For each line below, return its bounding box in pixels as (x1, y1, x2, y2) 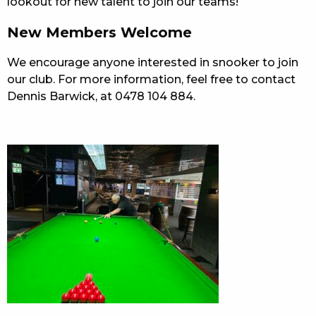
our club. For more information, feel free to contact (7, 72, 296, 86)
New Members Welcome (7, 23, 192, 41)
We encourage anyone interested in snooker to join (7, 55, 298, 69)
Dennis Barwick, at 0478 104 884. (7, 89, 195, 103)
